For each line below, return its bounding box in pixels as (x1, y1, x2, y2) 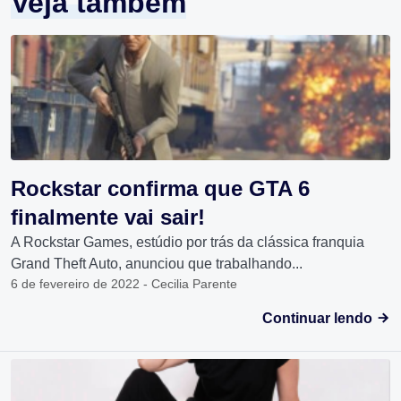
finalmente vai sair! (11, 205, 205, 230)
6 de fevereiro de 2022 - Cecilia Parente (11, 277, 237, 292)
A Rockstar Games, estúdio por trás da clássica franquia (11, 235, 364, 251)
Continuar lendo (262, 311, 376, 327)
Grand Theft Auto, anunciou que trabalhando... (11, 256, 303, 272)
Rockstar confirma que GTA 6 (11, 176, 310, 201)
